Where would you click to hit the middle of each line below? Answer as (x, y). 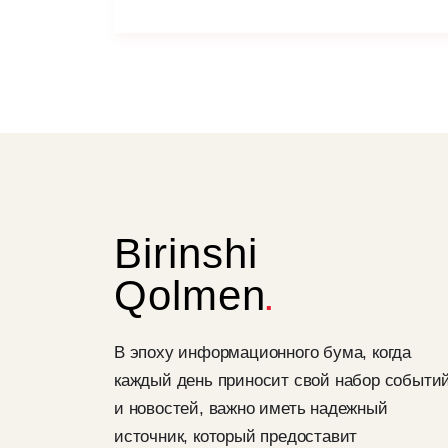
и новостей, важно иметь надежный (251, 408)
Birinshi (186, 253)
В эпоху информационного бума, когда (262, 352)
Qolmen (190, 295)
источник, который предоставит (236, 436)
